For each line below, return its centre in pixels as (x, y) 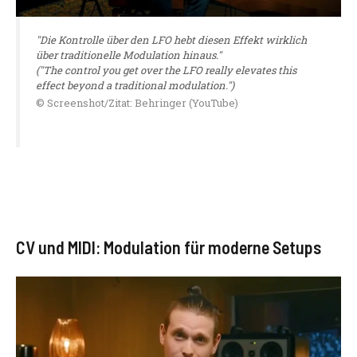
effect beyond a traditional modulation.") (135, 85)
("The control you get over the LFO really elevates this (166, 70)
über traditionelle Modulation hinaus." (129, 55)
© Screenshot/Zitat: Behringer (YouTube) (137, 103)
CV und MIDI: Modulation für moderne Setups (169, 247)
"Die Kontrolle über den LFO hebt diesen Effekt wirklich (171, 40)
